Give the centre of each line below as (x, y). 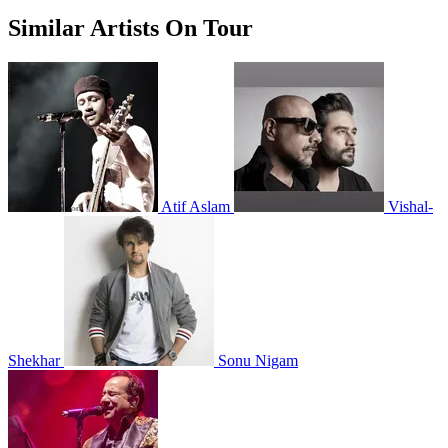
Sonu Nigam (258, 360)
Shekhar (34, 360)
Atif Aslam (195, 206)
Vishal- (410, 206)
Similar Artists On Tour (130, 27)
